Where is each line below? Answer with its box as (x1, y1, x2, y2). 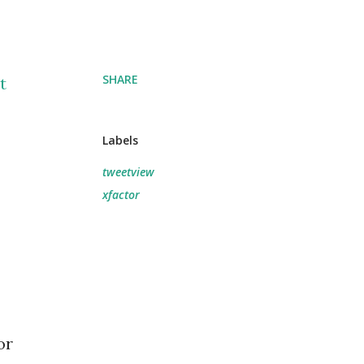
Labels (102, 132, 138, 148)
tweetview (102, 164, 154, 180)
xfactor (102, 187, 140, 202)
